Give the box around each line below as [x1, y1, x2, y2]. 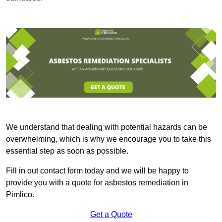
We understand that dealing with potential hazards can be [6, 123, 207, 132]
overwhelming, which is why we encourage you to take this [6, 135, 211, 144]
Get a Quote [90, 210, 132, 219]
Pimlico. [6, 190, 34, 199]
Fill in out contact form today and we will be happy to [6, 166, 189, 175]
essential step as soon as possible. [6, 147, 128, 156]
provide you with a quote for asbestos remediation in [6, 178, 188, 187]
